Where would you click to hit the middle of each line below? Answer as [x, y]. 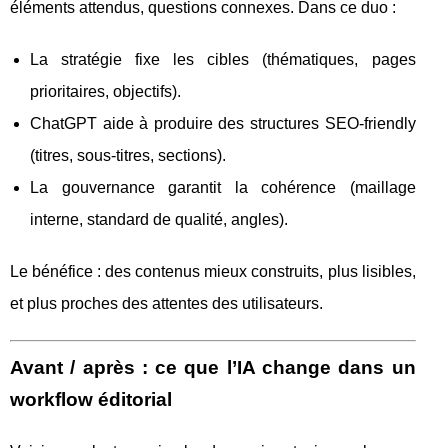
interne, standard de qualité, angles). [159, 219]
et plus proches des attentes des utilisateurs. [166, 303]
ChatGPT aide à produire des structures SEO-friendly [223, 123]
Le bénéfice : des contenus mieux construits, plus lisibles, [213, 271]
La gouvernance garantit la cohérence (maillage [223, 187]
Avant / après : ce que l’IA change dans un [213, 367]
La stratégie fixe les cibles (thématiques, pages [223, 59]
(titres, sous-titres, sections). [128, 155]
